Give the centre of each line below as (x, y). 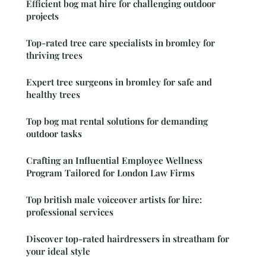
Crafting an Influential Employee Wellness (114, 160)
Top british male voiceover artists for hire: (114, 199)
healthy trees (53, 94)
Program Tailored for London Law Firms (110, 172)
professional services (70, 212)
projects (42, 16)
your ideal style (58, 251)
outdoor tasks (54, 133)
